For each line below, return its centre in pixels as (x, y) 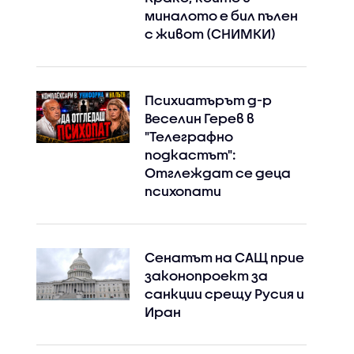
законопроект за (206, 275)
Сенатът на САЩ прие (224, 257)
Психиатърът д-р (208, 100)
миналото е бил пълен (221, 15)
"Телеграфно (188, 136)
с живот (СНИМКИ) (210, 34)
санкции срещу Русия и (224, 294)
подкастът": (190, 154)
